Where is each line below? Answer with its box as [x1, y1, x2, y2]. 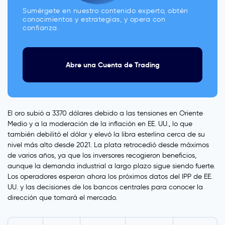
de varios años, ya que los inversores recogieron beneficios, [8, 151, 196, 160]
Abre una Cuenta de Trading [65, 60, 160, 69]
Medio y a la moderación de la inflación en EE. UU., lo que [8, 120, 192, 128]
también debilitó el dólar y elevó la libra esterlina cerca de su [8, 130, 205, 139]
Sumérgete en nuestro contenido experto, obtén [23, 7, 188, 15]
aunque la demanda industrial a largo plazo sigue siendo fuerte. [8, 162, 215, 170]
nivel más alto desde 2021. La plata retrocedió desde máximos [8, 141, 209, 149]
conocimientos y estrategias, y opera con [23, 15, 165, 24]
